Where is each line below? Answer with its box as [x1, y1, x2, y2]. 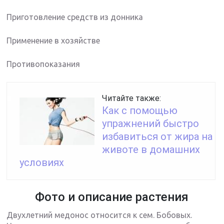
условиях [19, 156, 64, 168]
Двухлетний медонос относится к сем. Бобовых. [6, 210, 192, 219]
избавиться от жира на [102, 130, 213, 142]
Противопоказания [6, 59, 80, 68]
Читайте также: [102, 93, 161, 103]
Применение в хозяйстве [6, 35, 100, 45]
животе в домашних [102, 143, 200, 155]
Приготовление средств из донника [6, 12, 143, 21]
